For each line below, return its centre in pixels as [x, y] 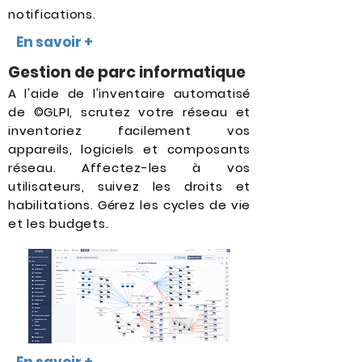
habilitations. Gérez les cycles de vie [129, 205]
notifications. [52, 14]
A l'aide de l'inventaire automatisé [129, 93]
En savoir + [55, 42]
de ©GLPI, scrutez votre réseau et [129, 112]
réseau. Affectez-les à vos [129, 168]
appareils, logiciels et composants [129, 149]
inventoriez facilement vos [129, 130]
